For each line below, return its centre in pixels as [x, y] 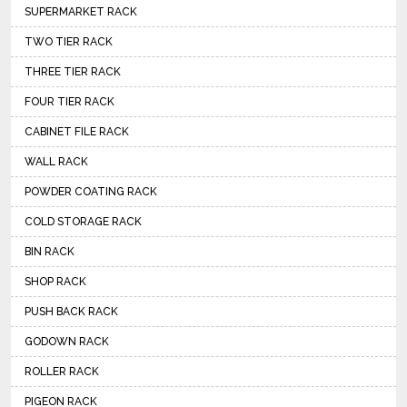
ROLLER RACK [62, 371]
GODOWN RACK [67, 341]
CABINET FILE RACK [77, 131]
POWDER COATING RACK [91, 191]
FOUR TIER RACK [69, 101]
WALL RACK [56, 161]
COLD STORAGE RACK [83, 221]
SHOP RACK [55, 281]
